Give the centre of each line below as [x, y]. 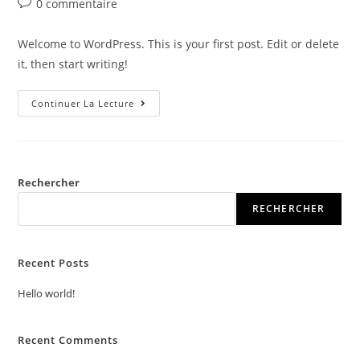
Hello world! [47, 293]
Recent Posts [54, 262]
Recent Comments [68, 340]
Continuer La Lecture [83, 103]
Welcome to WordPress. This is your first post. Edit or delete [179, 43]
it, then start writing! [73, 63]
